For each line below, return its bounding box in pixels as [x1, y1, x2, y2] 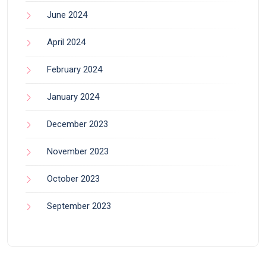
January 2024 [47, 91, 99, 102]
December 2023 [47, 119, 108, 129]
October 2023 [47, 173, 100, 184]
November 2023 [47, 146, 109, 157]
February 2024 [47, 64, 102, 75]
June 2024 [47, 9, 87, 20]
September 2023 [47, 201, 111, 211]
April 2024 [47, 37, 85, 47]
